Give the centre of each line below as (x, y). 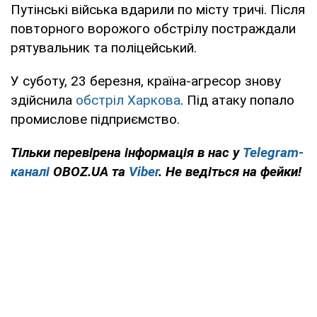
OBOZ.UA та (89, 172)
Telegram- (273, 153)
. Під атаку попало (237, 100)
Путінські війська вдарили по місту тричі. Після (158, 10)
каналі (30, 172)
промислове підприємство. (95, 120)
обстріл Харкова (128, 100)
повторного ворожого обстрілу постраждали (153, 29)
